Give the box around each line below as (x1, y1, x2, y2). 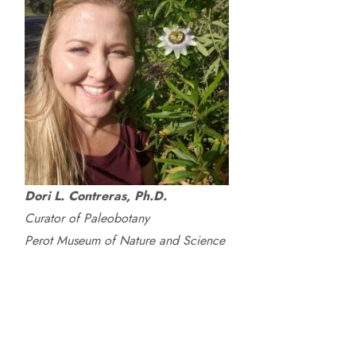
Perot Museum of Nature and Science (24, 231, 225, 250)
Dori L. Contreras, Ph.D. (24, 187, 167, 205)
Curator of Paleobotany (24, 209, 149, 227)
